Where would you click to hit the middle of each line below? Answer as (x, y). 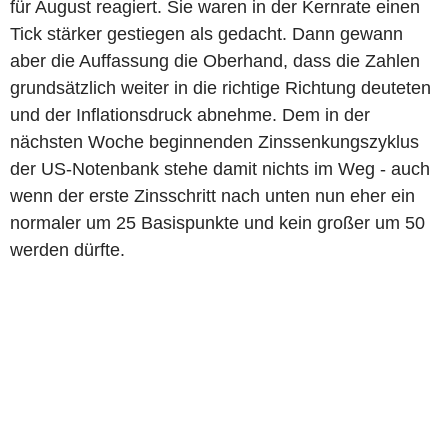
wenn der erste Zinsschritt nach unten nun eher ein (212, 195)
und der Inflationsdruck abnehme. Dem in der (190, 114)
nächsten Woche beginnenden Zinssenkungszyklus (214, 141)
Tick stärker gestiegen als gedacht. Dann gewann (206, 33)
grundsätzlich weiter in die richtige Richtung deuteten (220, 87)
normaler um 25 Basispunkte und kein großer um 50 (217, 222)
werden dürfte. (67, 249)
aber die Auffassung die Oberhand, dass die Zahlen (215, 60)
